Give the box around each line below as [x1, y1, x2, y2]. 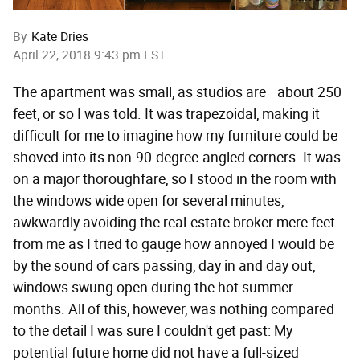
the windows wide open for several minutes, [13, 192, 284, 211]
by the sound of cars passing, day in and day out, [13, 257, 315, 276]
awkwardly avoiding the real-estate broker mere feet [13, 214, 335, 232]
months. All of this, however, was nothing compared [13, 301, 334, 319]
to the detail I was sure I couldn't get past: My [13, 322, 292, 341]
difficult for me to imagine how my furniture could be [13, 127, 337, 145]
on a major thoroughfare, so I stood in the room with [13, 170, 337, 189]
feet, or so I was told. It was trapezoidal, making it [13, 105, 320, 124]
